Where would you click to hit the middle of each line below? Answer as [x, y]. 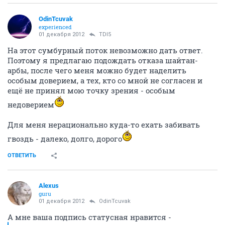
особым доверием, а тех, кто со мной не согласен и [105, 81]
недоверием [31, 105]
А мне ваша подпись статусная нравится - [89, 217]
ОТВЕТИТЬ [22, 156]
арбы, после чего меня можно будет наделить [97, 71]
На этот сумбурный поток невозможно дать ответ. [105, 50]
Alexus [49, 186]
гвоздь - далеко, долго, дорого [65, 139]
